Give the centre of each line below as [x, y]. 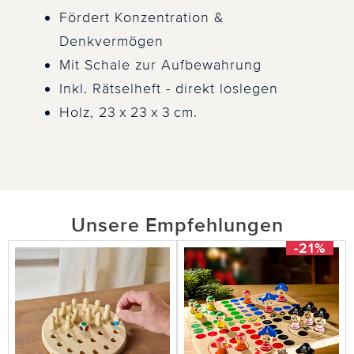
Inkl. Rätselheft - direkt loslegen [169, 89]
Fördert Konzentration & [142, 18]
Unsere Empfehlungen [177, 225]
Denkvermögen [111, 41]
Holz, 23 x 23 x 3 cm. [128, 113]
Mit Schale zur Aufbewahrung [160, 65]
